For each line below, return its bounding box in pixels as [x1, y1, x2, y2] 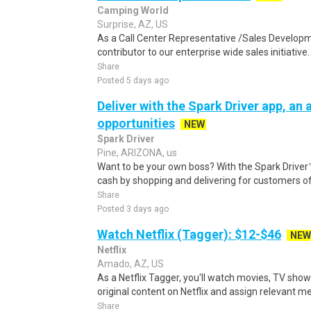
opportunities [97, 116, 175, 131]
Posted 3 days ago [97, 204, 169, 214]
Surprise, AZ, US [97, 19, 168, 30]
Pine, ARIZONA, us [97, 147, 177, 158]
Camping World [97, 5, 169, 16]
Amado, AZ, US [97, 258, 164, 269]
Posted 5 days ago [97, 76, 169, 85]
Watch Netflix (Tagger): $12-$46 [97, 227, 281, 242]
